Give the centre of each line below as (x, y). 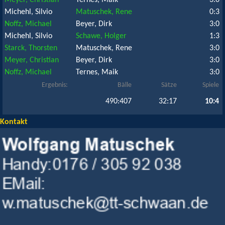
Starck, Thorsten (31, 48)
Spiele (211, 85)
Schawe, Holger (101, 36)
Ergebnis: (55, 85)
